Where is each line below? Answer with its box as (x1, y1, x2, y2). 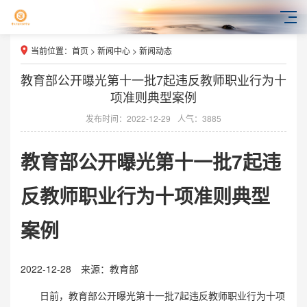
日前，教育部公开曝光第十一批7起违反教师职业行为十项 (21, 288, 285, 302)
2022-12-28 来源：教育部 (21, 261, 138, 275)
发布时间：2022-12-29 (86, 112, 171, 124)
